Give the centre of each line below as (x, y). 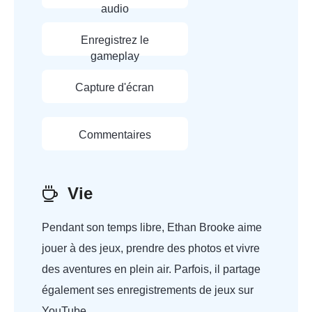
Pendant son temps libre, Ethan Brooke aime (152, 227)
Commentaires (115, 135)
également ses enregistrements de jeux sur (148, 290)
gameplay (115, 56)
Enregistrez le (115, 40)
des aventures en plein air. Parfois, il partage (151, 269)
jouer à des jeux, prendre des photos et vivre (151, 248)
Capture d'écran (115, 87)
